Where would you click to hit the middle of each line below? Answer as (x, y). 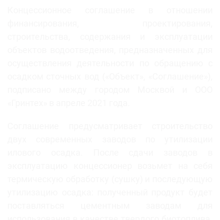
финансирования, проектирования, (110, 24)
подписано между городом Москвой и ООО (110, 90)
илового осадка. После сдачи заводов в (110, 153)
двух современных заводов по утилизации (110, 139)
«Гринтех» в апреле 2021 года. (69, 103)
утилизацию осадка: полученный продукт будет (110, 192)
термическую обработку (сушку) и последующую (110, 179)
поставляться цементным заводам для (110, 206)
